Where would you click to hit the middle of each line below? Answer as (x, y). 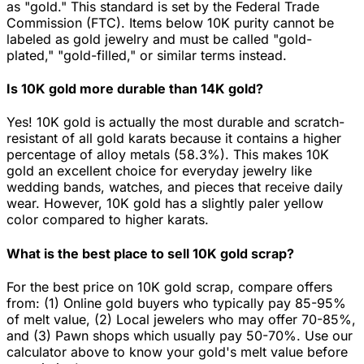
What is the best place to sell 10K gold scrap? (150, 253)
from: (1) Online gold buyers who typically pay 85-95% (176, 303)
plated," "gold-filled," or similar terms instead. (147, 55)
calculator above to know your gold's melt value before (177, 352)
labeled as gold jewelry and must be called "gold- (159, 39)
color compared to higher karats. (108, 220)
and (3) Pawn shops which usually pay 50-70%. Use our (180, 336)
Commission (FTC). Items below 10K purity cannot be (170, 22)
